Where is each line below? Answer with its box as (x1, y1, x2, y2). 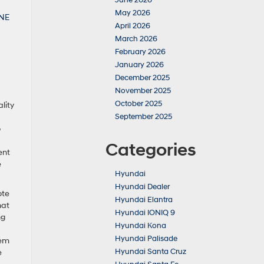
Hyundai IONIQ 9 (115, 208, 175, 217)
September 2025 (115, 112, 172, 121)
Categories (105, 139, 196, 161)
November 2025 (115, 86, 171, 95)
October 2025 (115, 99, 162, 108)
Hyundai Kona (115, 221, 166, 230)
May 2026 (115, 8, 150, 18)
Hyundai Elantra (115, 195, 173, 204)
